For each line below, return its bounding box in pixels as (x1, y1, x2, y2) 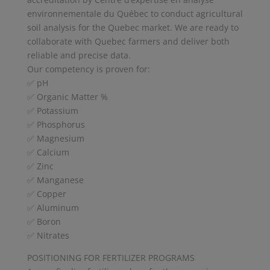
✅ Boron (27, 215, 61, 227)
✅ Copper (27, 187, 66, 199)
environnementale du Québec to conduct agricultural (27, 7, 243, 19)
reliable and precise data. (27, 49, 131, 61)
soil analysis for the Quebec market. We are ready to (27, 21, 239, 33)
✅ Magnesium (27, 132, 84, 144)
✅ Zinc (27, 160, 54, 172)
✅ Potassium (27, 104, 78, 116)
